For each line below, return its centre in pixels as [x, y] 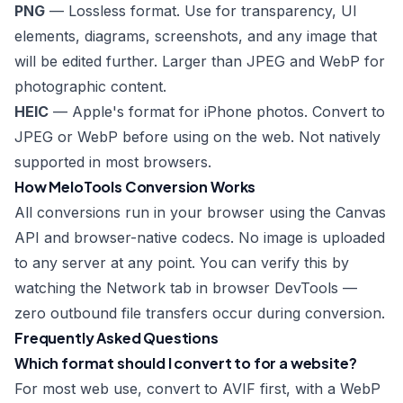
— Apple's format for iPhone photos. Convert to [217, 112]
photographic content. [90, 86]
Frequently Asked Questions [116, 338]
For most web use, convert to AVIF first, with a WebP [197, 389]
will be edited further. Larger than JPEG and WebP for [200, 61]
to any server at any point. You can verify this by [182, 263]
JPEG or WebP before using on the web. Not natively [197, 137]
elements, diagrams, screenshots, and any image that [196, 36]
